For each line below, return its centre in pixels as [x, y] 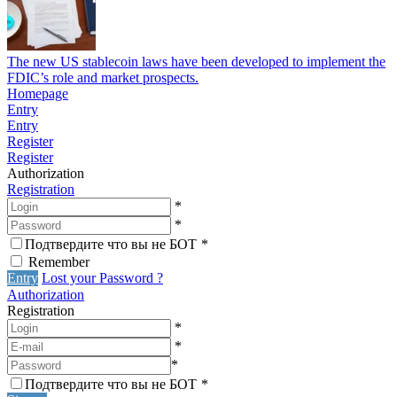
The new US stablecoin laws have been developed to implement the [196, 61]
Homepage [38, 93]
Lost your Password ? [102, 277]
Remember [59, 261]
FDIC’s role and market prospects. [103, 77]
